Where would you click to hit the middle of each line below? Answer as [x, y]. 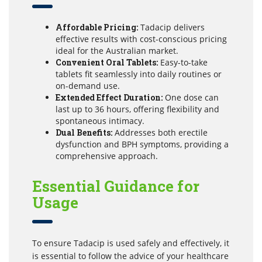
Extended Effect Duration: [109, 97]
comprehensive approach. [107, 156]
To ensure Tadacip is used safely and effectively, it [131, 243]
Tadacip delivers [171, 27]
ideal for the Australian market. [117, 50]
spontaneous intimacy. [100, 120]
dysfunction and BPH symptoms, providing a [142, 144]
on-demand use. [88, 85]
